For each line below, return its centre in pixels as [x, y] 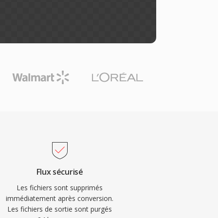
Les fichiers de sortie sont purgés [60, 209]
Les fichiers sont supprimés [60, 188]
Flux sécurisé [60, 172]
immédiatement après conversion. [60, 198]
